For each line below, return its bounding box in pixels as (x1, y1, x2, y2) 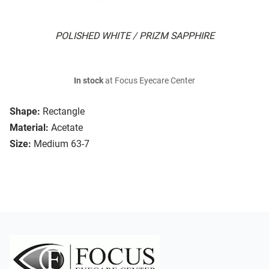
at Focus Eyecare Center (103, 76, 195, 86)
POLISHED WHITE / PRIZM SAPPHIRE (55, 30, 214, 42)
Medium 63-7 (34, 138, 89, 150)
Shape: (10, 106, 40, 118)
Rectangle (43, 106, 85, 118)
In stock (74, 76, 103, 86)
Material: (10, 122, 49, 134)
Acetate (51, 122, 83, 134)
